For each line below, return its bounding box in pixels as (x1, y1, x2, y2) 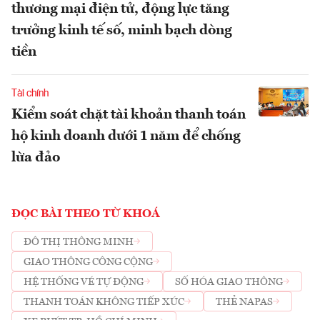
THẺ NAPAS (216, 296, 273, 307)
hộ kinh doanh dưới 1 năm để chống (11, 129, 241, 144)
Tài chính (11, 89, 49, 99)
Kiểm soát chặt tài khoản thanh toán (11, 108, 246, 123)
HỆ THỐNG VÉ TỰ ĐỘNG (24, 276, 144, 287)
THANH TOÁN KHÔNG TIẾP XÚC (24, 296, 184, 307)
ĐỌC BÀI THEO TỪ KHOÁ (11, 209, 160, 221)
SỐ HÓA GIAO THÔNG (175, 276, 283, 287)
